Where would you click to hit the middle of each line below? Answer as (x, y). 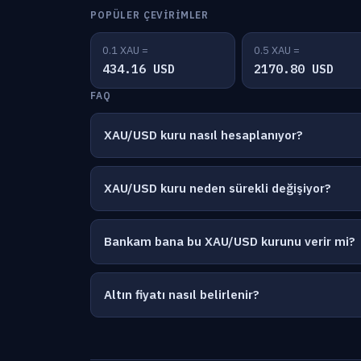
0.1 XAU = (125, 50)
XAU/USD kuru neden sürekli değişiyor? (218, 188)
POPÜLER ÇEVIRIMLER (150, 15)
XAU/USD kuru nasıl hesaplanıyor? (203, 135)
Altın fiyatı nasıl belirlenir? (182, 295)
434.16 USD (139, 69)
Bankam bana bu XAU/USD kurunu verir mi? (230, 241)
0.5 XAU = (277, 50)
